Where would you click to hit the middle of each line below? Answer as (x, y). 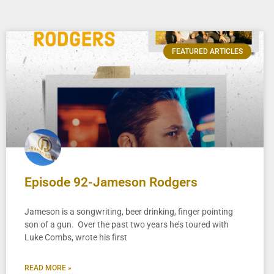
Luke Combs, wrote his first (76, 237)
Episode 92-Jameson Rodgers (111, 182)
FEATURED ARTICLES (207, 52)
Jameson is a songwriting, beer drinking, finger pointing (129, 211)
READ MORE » (48, 268)
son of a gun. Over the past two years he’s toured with (127, 224)
